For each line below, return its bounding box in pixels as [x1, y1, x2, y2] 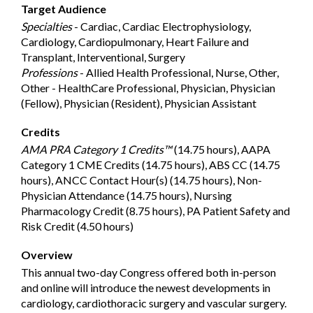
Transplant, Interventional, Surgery [21, 50, 185, 64]
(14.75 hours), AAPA [172, 143, 270, 156]
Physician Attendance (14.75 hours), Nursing [21, 189, 232, 203]
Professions [21, 66, 78, 80]
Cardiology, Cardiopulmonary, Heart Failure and [21, 35, 249, 49]
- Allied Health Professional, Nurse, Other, [78, 66, 279, 80]
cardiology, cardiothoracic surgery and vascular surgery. [21, 296, 286, 310]
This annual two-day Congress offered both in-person [21, 265, 276, 279]
